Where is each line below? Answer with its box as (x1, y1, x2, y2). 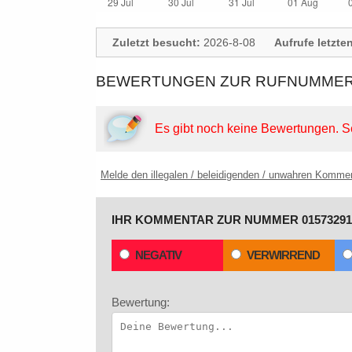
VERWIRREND (247, 248, 320, 262)
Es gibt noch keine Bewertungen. (155, 122, 342, 135)
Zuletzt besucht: (112, 36, 200, 49)
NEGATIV (135, 248, 181, 262)
